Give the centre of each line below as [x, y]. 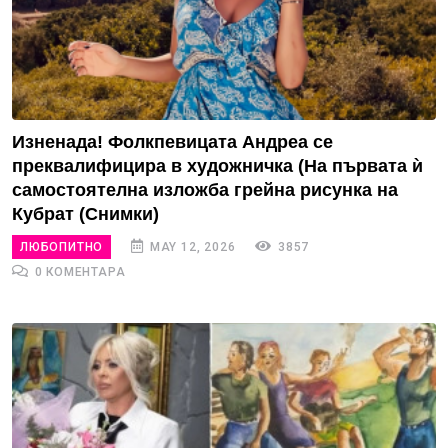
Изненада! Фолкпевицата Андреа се [172, 141]
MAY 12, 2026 [191, 247]
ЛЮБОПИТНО [62, 246]
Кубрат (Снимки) [85, 213]
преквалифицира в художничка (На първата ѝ [217, 165]
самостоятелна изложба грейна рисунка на [205, 189]
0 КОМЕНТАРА [78, 271]
